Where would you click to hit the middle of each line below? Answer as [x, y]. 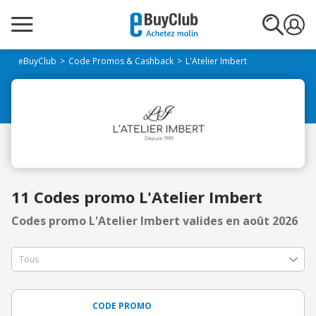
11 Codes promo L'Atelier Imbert [137, 197]
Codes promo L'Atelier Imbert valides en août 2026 [154, 221]
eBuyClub [37, 61]
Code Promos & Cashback [121, 61]
